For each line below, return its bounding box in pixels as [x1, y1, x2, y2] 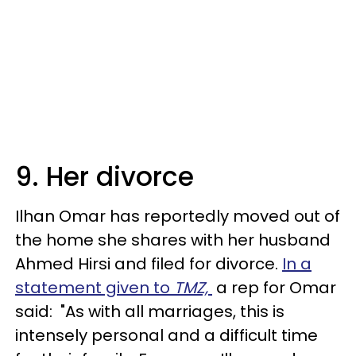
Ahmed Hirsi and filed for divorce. [15, 253, 282, 275]
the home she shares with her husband [15, 229, 331, 251]
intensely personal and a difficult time [15, 324, 318, 346]
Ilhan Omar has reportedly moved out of [15, 205, 340, 227]
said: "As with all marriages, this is [15, 300, 284, 323]
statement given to [15, 277, 174, 299]
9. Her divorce [15, 158, 194, 195]
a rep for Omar [212, 277, 336, 299]
